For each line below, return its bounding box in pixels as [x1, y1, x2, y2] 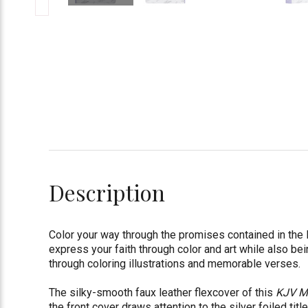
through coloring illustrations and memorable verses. [49, 256, 304, 270]
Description [49, 177, 166, 207]
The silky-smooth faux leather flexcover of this [49, 285, 276, 299]
